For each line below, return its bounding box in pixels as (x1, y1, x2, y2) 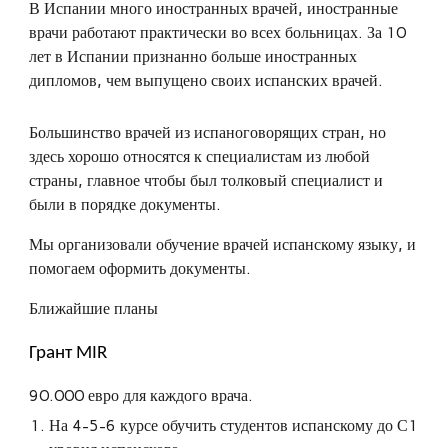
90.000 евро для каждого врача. (29, 385, 254, 405)
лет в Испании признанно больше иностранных (29, 47, 358, 66)
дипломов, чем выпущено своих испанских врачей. (29, 71, 384, 90)
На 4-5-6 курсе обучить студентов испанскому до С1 (49, 415, 419, 435)
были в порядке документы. (29, 195, 222, 214)
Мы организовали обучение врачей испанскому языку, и (29, 235, 417, 254)
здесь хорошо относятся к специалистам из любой (29, 147, 371, 166)
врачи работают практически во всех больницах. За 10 (29, 23, 407, 42)
